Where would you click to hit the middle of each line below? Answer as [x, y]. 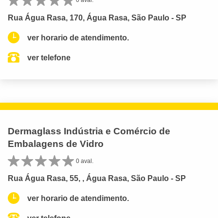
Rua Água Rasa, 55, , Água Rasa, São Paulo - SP [97, 178]
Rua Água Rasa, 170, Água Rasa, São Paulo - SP [97, 18]
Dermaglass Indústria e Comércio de [89, 131]
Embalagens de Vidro [56, 144]
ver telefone [49, 57]
